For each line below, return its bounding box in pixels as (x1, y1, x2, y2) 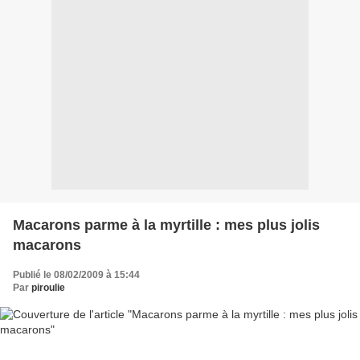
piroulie (31, 281, 65, 293)
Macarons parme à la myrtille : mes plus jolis (13, 216, 320, 233)
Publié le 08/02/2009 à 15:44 (13, 268, 140, 280)
